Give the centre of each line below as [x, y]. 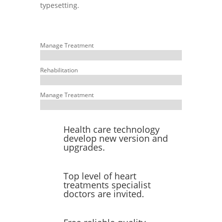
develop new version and [115, 139]
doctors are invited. [104, 194]
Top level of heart [100, 176]
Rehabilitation [59, 70]
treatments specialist [107, 185]
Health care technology [111, 130]
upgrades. [84, 147]
